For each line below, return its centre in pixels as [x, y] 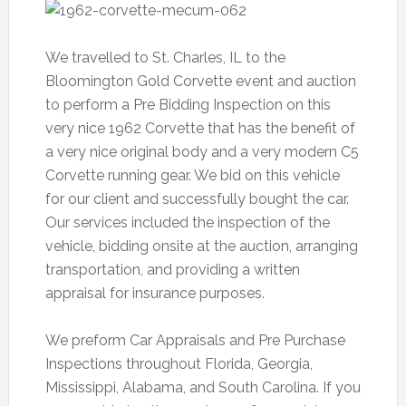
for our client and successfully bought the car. [197, 199]
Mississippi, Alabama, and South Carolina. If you [203, 387]
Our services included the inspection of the [187, 222]
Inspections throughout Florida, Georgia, [179, 364]
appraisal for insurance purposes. [155, 293]
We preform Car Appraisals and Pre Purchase [195, 340]
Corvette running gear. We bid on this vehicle [192, 175]
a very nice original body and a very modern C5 [202, 152]
